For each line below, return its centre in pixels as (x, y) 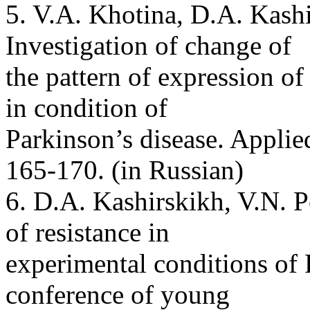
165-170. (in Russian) (125, 170)
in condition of (86, 107)
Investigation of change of (148, 45)
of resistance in (88, 232)
